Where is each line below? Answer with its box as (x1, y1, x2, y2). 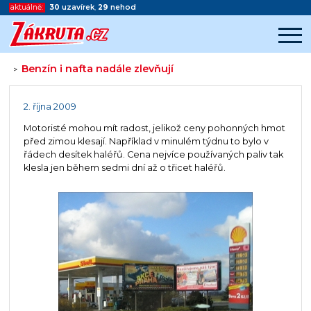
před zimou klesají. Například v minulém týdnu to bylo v (23, 136, 269, 147)
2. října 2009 (23, 101, 76, 112)
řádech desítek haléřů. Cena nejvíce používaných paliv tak (23, 149, 283, 160)
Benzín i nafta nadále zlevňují (22, 62, 174, 76)
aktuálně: (10, 3, 44, 12)
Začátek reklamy (76, 84, 151, 95)
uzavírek (61, 3, 94, 12)
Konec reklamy (79, 92, 148, 103)
